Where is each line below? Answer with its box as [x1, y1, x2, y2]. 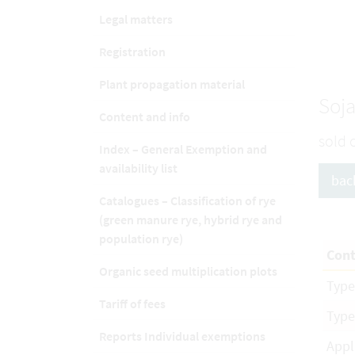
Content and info [99, 109, 190, 124]
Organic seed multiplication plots [99, 263, 277, 279]
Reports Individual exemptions [99, 328, 265, 344]
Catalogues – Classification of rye [99, 193, 276, 208]
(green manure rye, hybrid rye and [99, 212, 282, 227]
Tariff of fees [99, 296, 166, 311]
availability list [99, 160, 177, 176]
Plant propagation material [99, 76, 245, 92]
